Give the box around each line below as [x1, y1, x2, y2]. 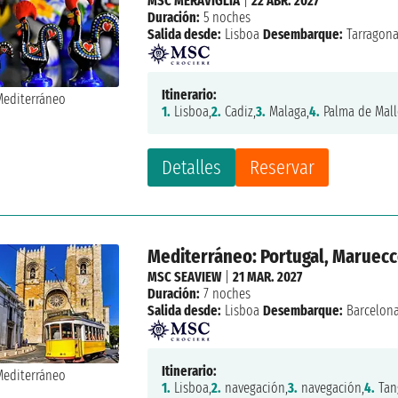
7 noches [200, 284, 251, 302]
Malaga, [266, 102, 310, 120]
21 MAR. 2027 [233, 267, 303, 285]
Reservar [250, 155, 315, 179]
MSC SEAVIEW [147, 267, 222, 285]
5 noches [200, 8, 251, 26]
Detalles [162, 155, 222, 179]
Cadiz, [221, 102, 257, 120]
